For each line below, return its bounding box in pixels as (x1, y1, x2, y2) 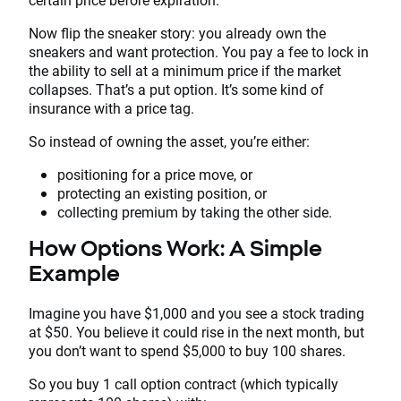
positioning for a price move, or (57, 164, 252, 183)
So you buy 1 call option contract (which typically (29, 373, 338, 393)
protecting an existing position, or (57, 183, 267, 202)
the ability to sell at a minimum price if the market (29, 60, 341, 80)
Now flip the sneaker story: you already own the (29, 22, 326, 42)
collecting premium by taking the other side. (57, 201, 332, 221)
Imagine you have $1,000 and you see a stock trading (29, 303, 364, 322)
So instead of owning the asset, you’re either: (29, 131, 310, 150)
